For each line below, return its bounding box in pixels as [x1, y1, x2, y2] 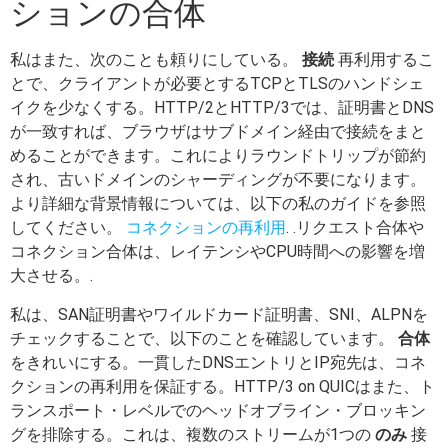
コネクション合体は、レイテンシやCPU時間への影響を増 [10, 242, 425, 262]
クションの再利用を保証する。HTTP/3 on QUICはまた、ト [10, 376, 435, 396]
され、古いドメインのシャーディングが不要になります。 [10, 170, 426, 190]
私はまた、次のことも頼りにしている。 [10, 50, 302, 70]
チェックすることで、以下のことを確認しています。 [10, 328, 398, 348]
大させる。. [10, 266, 93, 286]
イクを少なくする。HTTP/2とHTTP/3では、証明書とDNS [10, 98, 434, 118]
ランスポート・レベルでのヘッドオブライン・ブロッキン [10, 400, 426, 420]
